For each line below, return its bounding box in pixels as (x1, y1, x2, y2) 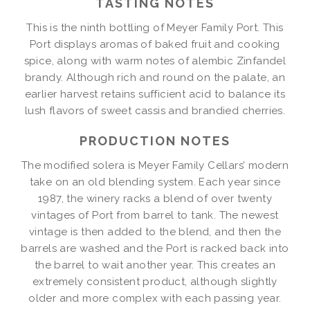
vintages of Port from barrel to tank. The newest (31, 208, 279, 221)
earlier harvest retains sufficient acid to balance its (24, 87, 286, 100)
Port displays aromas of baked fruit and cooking (30, 37, 280, 51)
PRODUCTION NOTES (80, 133, 230, 148)
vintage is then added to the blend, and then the (28, 225, 282, 238)
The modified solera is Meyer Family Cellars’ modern (21, 158, 289, 172)
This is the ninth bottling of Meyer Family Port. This (26, 21, 284, 34)
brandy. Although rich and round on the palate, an (24, 71, 286, 84)
